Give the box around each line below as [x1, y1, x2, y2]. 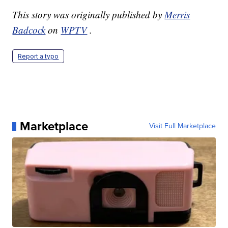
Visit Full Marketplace [149, 121, 216, 132]
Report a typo [18, 52, 59, 61]
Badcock [12, 23, 46, 37]
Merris [164, 8, 190, 21]
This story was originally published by [12, 8, 165, 21]
